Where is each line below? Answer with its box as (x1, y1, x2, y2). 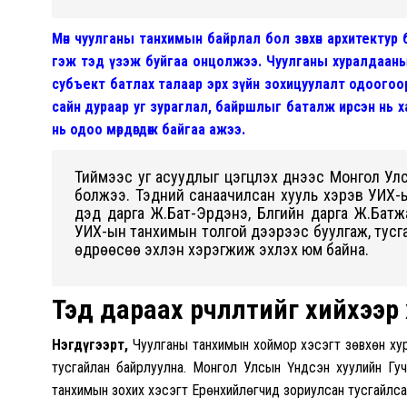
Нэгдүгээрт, (52, 335, 128, 353)
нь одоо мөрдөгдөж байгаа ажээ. (52, 120, 245, 138)
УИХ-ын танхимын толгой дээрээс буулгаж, (74, 221, 374, 241)
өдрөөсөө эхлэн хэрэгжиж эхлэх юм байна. (74, 239, 372, 259)
